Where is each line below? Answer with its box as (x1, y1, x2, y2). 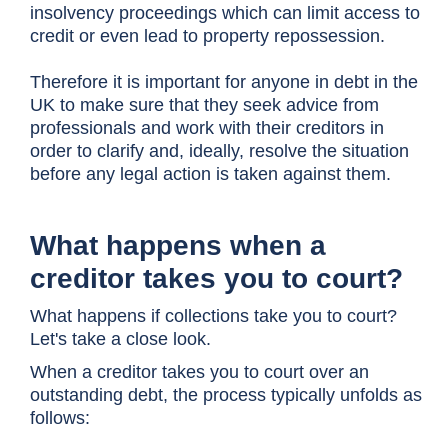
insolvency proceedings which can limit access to (30, 3, 420, 23)
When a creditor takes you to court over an (30, 362, 369, 382)
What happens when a (30, 230, 326, 261)
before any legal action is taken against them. (30, 164, 391, 184)
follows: (30, 408, 90, 428)
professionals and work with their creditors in (30, 118, 384, 138)
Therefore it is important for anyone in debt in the (30, 72, 418, 92)
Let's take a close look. (30, 329, 216, 349)
